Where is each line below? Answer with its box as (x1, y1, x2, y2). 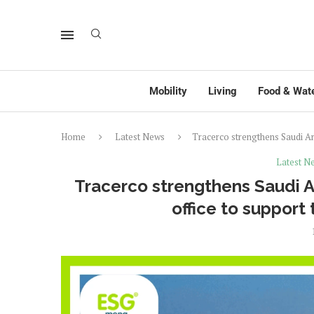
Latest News (115, 130, 165, 143)
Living (208, 85, 237, 97)
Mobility (149, 85, 187, 97)
